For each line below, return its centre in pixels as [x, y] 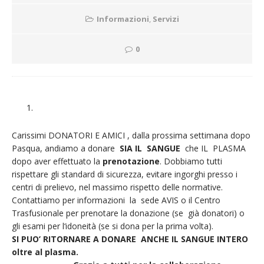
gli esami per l [38, 226]
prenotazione [131, 161]
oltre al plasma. [45, 252]
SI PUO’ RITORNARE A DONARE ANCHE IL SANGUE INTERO [130, 239]
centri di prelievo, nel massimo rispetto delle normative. [117, 187]
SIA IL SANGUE [150, 148]
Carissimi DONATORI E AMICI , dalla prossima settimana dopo [131, 135]
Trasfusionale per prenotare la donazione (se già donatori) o [128, 213]
